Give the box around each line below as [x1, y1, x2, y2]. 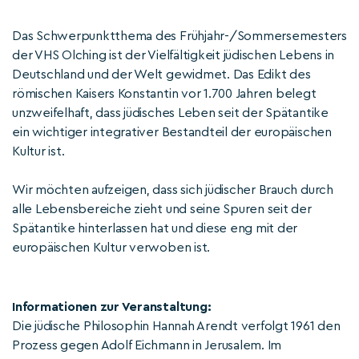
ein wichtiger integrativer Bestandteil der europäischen [12, 126, 332, 139]
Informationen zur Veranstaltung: [12, 301, 212, 313]
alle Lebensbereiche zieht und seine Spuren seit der [12, 203, 312, 216]
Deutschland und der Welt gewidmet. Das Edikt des [12, 68, 311, 81]
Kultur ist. [12, 145, 65, 158]
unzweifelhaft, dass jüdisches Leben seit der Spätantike [12, 107, 329, 119]
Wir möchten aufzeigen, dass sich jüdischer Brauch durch [12, 184, 333, 196]
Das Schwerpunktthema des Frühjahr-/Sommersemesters [12, 30, 348, 42]
